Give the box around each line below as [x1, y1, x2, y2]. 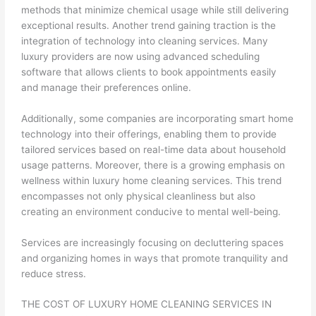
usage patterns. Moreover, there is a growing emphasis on [21, 159, 286, 171]
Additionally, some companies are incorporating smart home [21, 112, 294, 124]
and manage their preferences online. [21, 81, 192, 93]
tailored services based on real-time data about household [21, 143, 286, 155]
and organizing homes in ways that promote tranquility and [21, 252, 288, 264]
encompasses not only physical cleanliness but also [21, 190, 256, 202]
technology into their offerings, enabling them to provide [21, 128, 277, 140]
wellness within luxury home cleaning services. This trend [21, 174, 282, 186]
